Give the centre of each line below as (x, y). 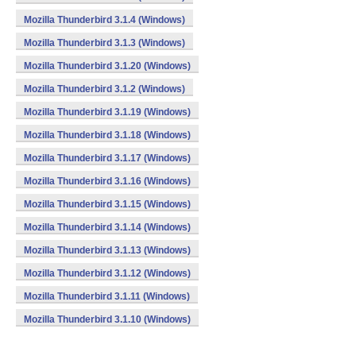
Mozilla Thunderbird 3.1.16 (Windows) (107, 181)
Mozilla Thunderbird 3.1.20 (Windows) (107, 66)
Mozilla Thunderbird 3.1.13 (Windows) (107, 250)
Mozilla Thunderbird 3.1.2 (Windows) (104, 89)
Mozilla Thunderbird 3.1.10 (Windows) (107, 319)
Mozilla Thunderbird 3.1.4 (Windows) (104, 20)
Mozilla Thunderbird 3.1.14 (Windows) (107, 227)
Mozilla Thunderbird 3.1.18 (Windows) (107, 135)
